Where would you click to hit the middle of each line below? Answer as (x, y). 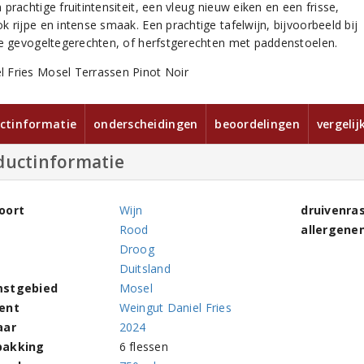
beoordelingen (257, 124)
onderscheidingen (146, 124)
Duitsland (145, 269)
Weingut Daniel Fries (175, 308)
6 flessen (143, 347)
